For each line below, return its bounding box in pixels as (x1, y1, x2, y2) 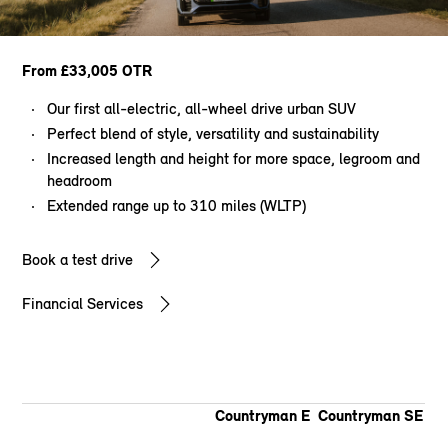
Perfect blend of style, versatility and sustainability (47, 124, 380, 144)
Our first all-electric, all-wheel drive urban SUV (47, 99, 357, 119)
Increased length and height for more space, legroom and (47, 149, 421, 169)
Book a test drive (22, 250, 134, 270)
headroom (47, 171, 113, 191)
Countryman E (214, 406, 310, 426)
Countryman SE (318, 406, 424, 426)
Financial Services (22, 294, 144, 314)
